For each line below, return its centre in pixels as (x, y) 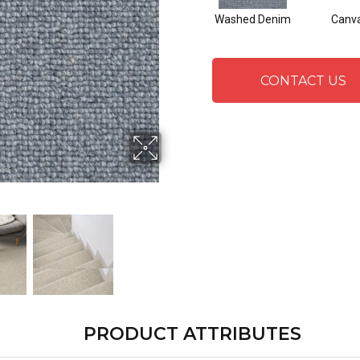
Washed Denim (253, 19)
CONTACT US (304, 80)
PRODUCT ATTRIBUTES (192, 334)
